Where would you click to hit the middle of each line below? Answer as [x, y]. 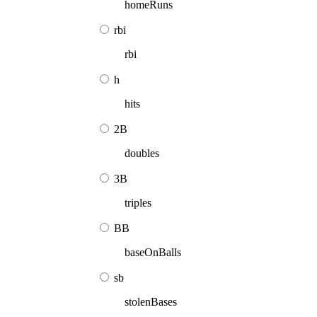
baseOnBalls [153, 252]
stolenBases [151, 301]
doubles [142, 153]
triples [138, 202]
